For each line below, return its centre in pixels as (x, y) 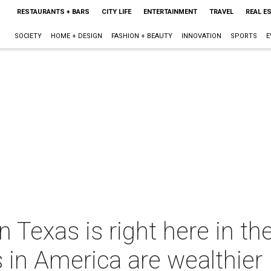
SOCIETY (28, 36)
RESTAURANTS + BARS (53, 12)
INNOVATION (201, 36)
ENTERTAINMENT (170, 12)
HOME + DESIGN (76, 36)
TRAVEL (221, 12)
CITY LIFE (116, 12)
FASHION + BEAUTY (142, 36)
